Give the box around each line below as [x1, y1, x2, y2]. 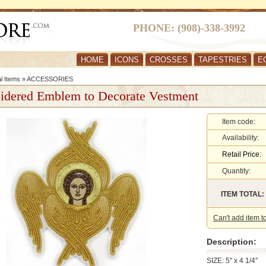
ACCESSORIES [27, 75, 73, 83]
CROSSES [150, 55, 188, 64]
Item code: [222, 118, 255, 126]
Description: [207, 237, 256, 246]
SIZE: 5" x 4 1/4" [207, 256, 258, 265]
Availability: [222, 134, 259, 142]
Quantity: [222, 167, 251, 175]
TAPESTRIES [198, 55, 247, 64]
